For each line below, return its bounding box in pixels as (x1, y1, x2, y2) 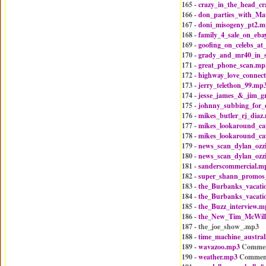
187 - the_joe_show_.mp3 (182, 221, 259, 232)
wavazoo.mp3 (198, 242, 240, 252)
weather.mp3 (198, 252, 237, 262)
